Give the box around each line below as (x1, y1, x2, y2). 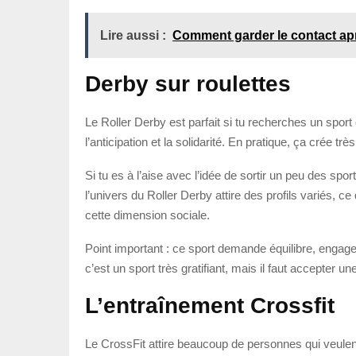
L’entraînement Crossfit (85, 292, 335, 318)
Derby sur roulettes (85, 71, 291, 96)
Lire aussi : (100, 28, 166, 42)
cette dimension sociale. (85, 207, 210, 222)
